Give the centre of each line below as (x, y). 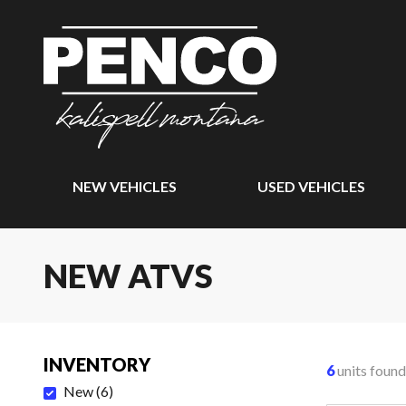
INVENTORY (97, 364)
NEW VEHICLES (125, 186)
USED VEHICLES (311, 186)
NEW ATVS (128, 275)
